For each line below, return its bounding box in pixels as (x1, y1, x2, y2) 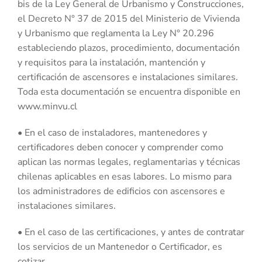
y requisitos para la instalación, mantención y (18, 56, 205, 70)
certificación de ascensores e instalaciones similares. (18, 71, 238, 84)
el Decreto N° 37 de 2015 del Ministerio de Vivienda (18, 12, 240, 26)
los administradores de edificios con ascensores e (18, 185, 225, 198)
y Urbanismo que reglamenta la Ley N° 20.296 (18, 27, 214, 40)
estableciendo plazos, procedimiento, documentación (18, 42, 240, 55)
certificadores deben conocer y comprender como (18, 141, 223, 154)
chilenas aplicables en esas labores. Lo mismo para (18, 170, 232, 184)
